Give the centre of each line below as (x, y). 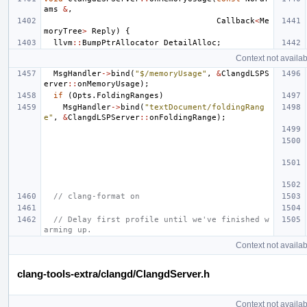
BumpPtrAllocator (121, 43)
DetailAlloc (190, 43)
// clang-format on (97, 197)
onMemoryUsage (109, 84)
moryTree (63, 32)
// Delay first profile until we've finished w (161, 220)
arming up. (68, 230)
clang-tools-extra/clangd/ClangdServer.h (113, 274)
